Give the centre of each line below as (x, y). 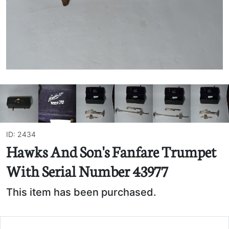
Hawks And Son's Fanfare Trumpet (111, 151)
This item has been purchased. (81, 192)
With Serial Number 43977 (87, 170)
